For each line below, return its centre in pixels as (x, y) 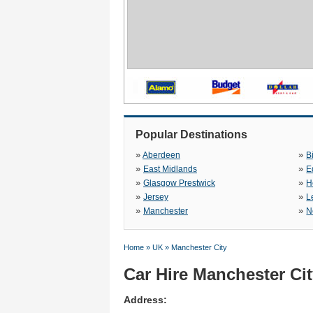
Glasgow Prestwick (179, 183)
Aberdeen (161, 155)
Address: (145, 300)
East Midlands (170, 169)
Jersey (156, 197)
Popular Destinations (191, 134)
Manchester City (199, 247)
